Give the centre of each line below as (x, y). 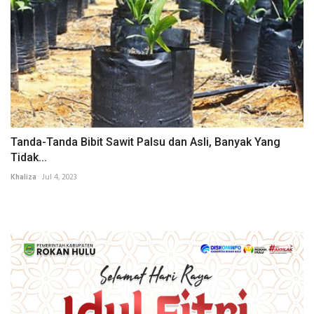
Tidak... (29, 158)
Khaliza (23, 178)
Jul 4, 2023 (60, 178)
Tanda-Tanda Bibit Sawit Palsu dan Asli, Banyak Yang (145, 142)
